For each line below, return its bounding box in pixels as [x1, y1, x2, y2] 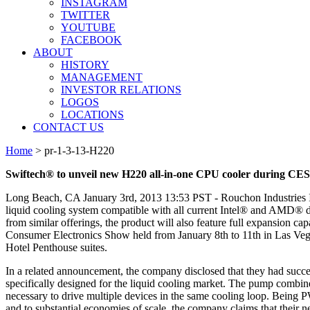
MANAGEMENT [61, 71, 143, 83]
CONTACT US [33, 121, 104, 133]
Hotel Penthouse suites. [6, 241, 107, 253]
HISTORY [61, 59, 109, 71]
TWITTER [61, 9, 110, 21]
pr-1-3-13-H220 [44, 145, 114, 156]
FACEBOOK [61, 34, 122, 46]
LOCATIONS [61, 109, 124, 120]
